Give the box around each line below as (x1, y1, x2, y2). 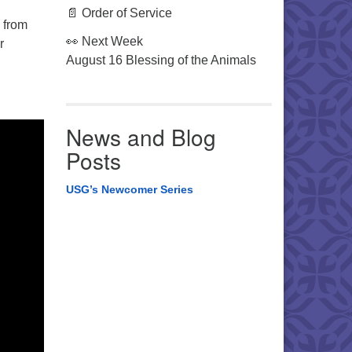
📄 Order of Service (65, 6, 172, 20)
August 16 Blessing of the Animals (65, 53, 256, 67)
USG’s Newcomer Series (65, 183, 193, 196)
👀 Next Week (65, 35, 143, 48)
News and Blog (65, 121, 216, 152)
